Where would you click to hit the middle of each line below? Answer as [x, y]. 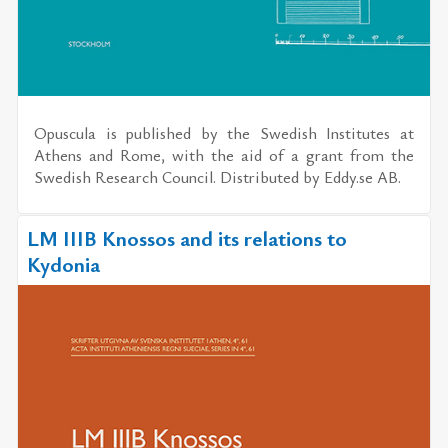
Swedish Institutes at [336, 132]
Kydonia [63, 263]
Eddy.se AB [361, 176]
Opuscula [65, 132]
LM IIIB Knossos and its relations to [186, 237]
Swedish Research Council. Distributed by [179, 176]
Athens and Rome [98, 154]
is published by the [178, 132]
